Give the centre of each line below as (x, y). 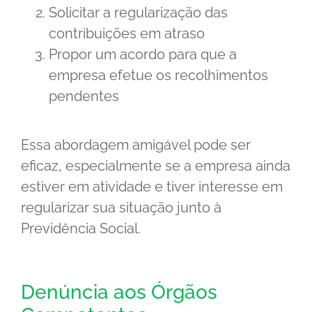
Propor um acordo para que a (143, 55)
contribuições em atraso (127, 34)
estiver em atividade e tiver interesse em (152, 187)
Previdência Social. (81, 229)
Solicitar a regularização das (138, 13)
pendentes (84, 96)
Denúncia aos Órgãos (119, 292)
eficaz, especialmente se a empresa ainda (156, 166)
